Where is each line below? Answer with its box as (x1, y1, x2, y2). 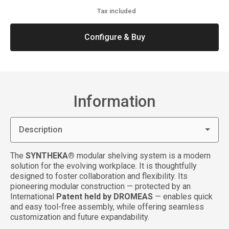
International (10, 191, 56, 201)
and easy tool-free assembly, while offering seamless (10, 201, 204, 212)
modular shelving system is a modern (75, 150, 211, 161)
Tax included (97, 7, 136, 15)
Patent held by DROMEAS (56, 191, 153, 201)
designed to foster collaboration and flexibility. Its (10, 171, 188, 181)
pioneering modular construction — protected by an (10, 181, 191, 191)
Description (19, 124, 62, 134)
